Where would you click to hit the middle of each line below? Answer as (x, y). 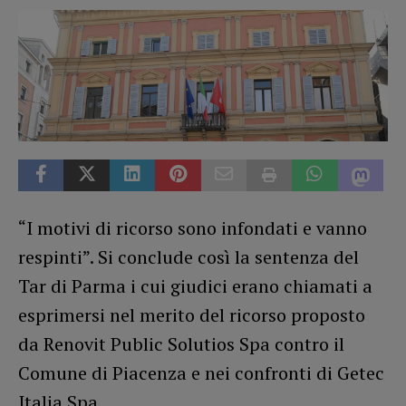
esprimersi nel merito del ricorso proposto (192, 314)
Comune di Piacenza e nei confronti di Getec (201, 372)
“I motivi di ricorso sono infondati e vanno (193, 227)
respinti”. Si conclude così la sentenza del (188, 256)
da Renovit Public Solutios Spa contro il (181, 343)
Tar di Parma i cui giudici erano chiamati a (195, 285)
